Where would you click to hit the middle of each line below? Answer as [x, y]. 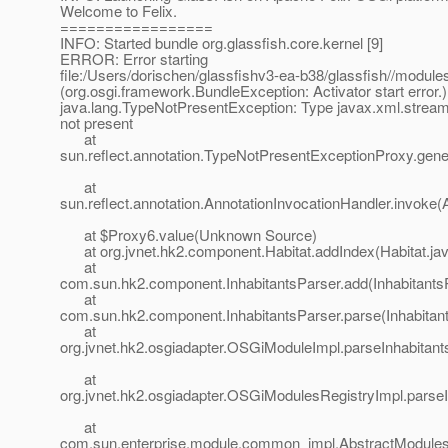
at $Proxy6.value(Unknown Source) [188, 235]
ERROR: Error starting [134, 59]
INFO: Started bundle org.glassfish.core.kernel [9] [221, 43]
